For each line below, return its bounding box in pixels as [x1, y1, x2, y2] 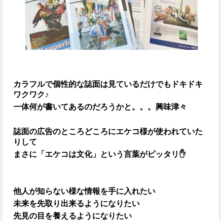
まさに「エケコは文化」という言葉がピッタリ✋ [13, 150, 185, 159]
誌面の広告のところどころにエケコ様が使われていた [13, 127, 203, 136]
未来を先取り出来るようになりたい [13, 199, 140, 208]
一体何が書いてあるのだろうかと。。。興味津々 [13, 103, 187, 111]
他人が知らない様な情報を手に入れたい [13, 187, 155, 196]
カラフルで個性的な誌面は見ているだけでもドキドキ [13, 80, 203, 89]
